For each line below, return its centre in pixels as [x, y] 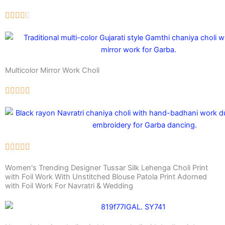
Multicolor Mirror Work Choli [52, 71]
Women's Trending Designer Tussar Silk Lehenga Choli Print [106, 168]
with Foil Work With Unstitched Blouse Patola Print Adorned [106, 177]
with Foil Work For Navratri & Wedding [69, 186]
